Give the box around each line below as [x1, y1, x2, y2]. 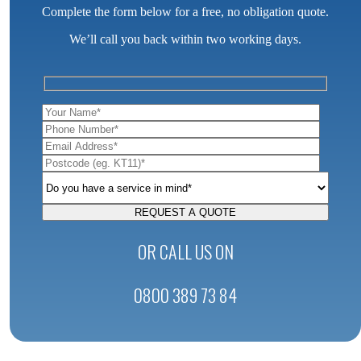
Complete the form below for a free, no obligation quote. [42, 4, 329, 19]
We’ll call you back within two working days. [69, 31, 301, 46]
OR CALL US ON [137, 239, 234, 265]
